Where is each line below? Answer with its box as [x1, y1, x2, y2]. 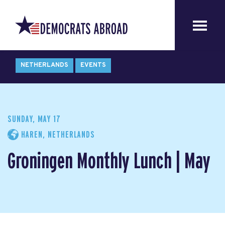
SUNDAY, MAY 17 [8, 115, 61, 124]
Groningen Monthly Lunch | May [8, 150, 210, 173]
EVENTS [80, 61, 106, 69]
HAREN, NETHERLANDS [19, 130, 95, 140]
